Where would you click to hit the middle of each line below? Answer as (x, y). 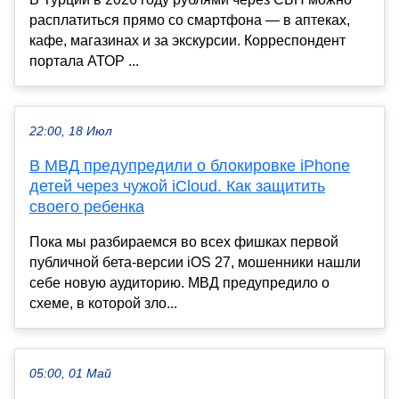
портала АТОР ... (84, 61)
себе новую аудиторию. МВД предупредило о (179, 283)
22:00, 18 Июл (71, 132)
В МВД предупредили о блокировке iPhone (190, 166)
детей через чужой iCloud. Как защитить (177, 187)
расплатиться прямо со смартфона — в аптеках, (190, 20)
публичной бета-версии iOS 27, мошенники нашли (195, 263)
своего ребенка (87, 207)
